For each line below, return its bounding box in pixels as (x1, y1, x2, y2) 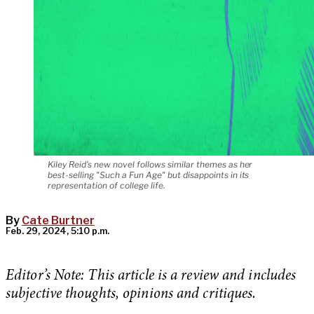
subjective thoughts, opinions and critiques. (6, 287, 257, 303)
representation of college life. (48, 180, 165, 191)
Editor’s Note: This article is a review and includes (6, 269, 296, 285)
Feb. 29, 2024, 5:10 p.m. (6, 226, 109, 237)
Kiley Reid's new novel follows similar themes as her (48, 159, 253, 170)
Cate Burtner (22, 214, 95, 228)
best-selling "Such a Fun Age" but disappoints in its (48, 170, 250, 181)
